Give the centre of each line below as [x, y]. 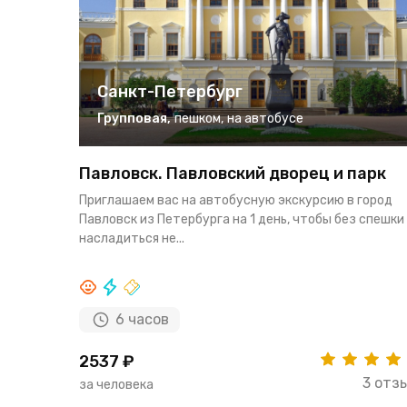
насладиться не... [132, 239]
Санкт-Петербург [170, 92]
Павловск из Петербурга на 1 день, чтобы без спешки [242, 220]
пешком [198, 119]
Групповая [132, 119]
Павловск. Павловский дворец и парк [233, 174]
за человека [116, 385]
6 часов [142, 320]
